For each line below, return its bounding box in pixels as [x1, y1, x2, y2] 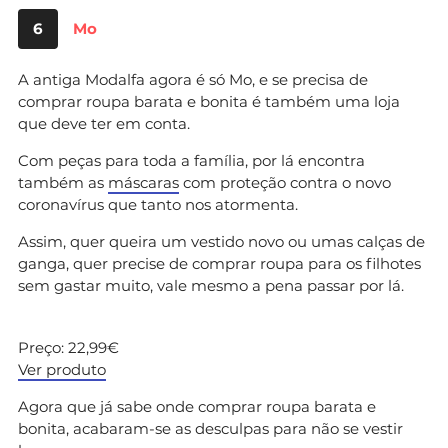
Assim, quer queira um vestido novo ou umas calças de [18, 231, 425, 251]
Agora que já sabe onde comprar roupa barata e [18, 396, 376, 416]
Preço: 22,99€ [18, 337, 119, 357]
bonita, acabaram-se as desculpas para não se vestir [18, 418, 403, 438]
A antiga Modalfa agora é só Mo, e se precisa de [18, 69, 368, 89]
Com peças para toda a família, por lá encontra [18, 150, 365, 170]
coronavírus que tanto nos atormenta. [18, 194, 298, 214]
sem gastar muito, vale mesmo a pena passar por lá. [18, 275, 404, 295]
